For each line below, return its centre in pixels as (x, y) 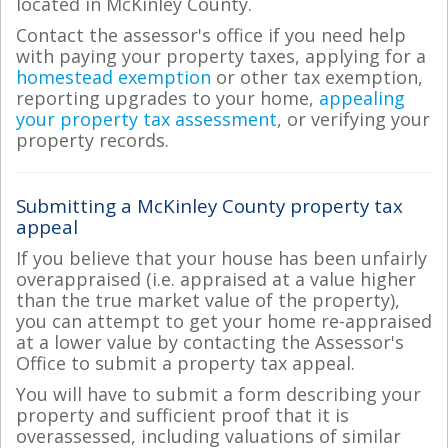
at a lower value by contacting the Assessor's (210, 341)
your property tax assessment (146, 119)
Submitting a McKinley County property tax (209, 205)
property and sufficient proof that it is (182, 415)
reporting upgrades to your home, (167, 98)
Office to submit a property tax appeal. (185, 362)
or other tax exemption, (317, 77)
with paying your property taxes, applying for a (221, 56)
